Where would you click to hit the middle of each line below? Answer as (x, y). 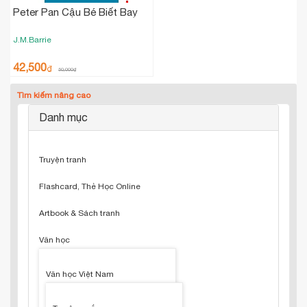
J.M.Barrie (32, 40)
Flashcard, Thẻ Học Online (90, 186)
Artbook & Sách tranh (79, 213)
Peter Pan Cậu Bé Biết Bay (75, 12)
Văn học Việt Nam (80, 274)
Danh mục (63, 117)
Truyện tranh (63, 160)
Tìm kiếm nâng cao (54, 95)
